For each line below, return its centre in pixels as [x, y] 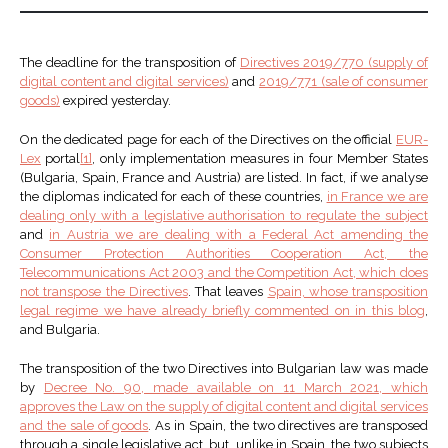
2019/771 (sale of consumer [344, 82]
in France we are [377, 197]
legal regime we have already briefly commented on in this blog [222, 311]
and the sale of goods [84, 426]
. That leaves [227, 292]
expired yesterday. [115, 101]
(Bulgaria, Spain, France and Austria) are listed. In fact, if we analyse [224, 178]
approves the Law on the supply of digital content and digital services [224, 407]
